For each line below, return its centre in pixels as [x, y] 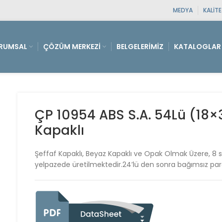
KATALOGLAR [197, 47]
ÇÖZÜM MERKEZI [72, 47]
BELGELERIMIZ [140, 47]
